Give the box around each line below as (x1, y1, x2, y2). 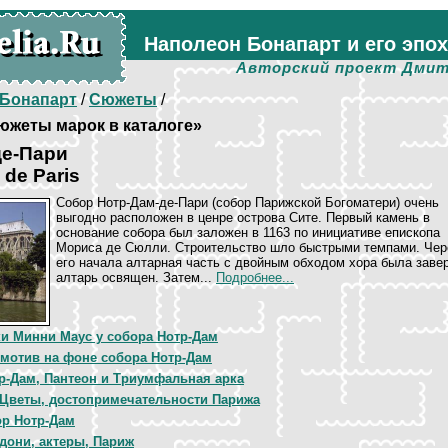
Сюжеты (89, 91, 157, 108)
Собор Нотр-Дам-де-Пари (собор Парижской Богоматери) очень (56, 195, 439, 210)
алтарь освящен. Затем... (56, 270, 216, 285)
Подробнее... (216, 270, 294, 285)
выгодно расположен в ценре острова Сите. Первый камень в (56, 210, 430, 225)
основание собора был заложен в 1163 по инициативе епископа (56, 225, 440, 240)
